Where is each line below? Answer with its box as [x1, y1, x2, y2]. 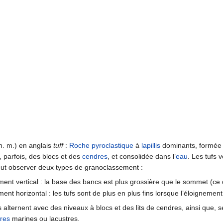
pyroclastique [92, 141, 133, 149]
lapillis [141, 141, 160, 149]
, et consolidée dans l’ [108, 152, 176, 160]
